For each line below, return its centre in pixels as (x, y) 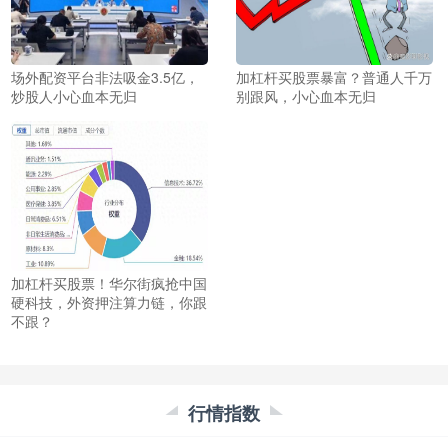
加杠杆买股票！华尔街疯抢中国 (109, 283)
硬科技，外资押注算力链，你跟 (109, 302)
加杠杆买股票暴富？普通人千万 (333, 77)
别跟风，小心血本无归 (305, 96)
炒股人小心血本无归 (74, 96)
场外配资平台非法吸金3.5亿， (105, 77)
